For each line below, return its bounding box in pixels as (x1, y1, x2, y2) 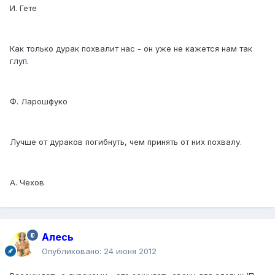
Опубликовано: (42, 246, 104, 257)
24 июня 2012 (104, 246, 157, 257)
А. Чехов (10, 177, 44, 188)
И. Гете (10, 3, 37, 14)
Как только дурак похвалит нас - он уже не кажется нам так (10, 44, 252, 54)
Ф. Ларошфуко (10, 96, 68, 107)
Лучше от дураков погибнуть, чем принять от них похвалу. (10, 137, 242, 147)
